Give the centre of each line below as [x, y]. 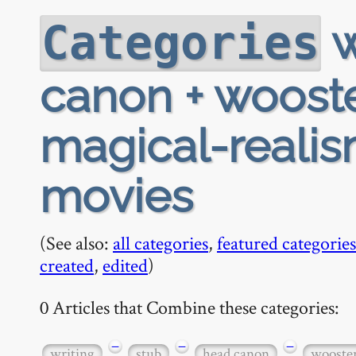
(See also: [76, 243]
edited [125, 265]
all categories [161, 243]
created [67, 265]
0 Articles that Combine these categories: [190, 307]
